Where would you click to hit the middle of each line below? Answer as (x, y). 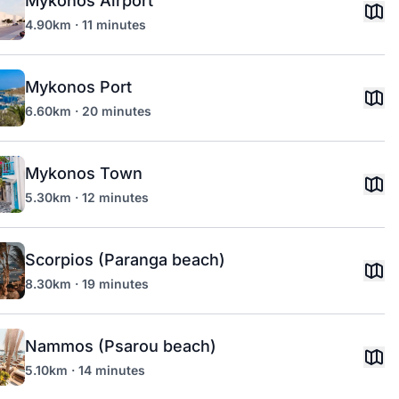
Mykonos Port (78, 87)
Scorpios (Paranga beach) (125, 260)
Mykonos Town (84, 173)
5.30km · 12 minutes (87, 197)
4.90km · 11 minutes (85, 24)
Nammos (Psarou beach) (121, 346)
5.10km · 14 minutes (85, 370)
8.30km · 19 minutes (87, 284)
